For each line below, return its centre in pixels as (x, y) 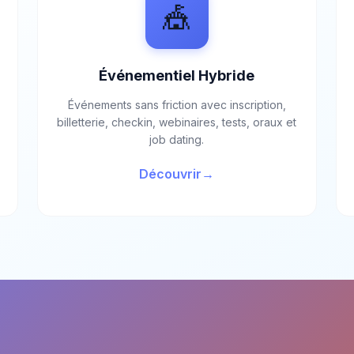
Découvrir (171, 174)
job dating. (177, 139)
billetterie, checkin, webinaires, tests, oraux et (177, 122)
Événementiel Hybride (177, 75)
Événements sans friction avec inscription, (177, 105)
